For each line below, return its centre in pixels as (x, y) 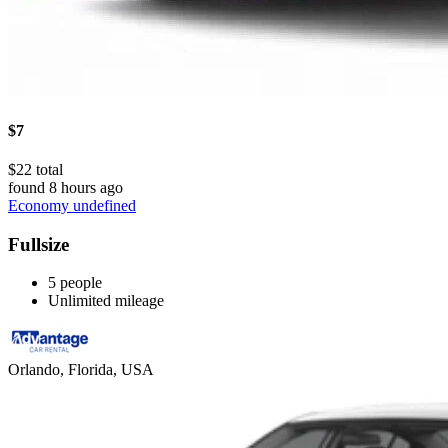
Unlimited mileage (106, 301)
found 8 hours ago (65, 187)
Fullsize (38, 244)
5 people (75, 283)
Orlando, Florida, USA (81, 370)
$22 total (35, 169)
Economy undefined (72, 205)
